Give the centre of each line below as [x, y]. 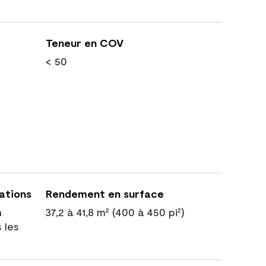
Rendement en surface [105, 194]
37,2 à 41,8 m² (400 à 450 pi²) [115, 212]
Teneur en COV [85, 43]
